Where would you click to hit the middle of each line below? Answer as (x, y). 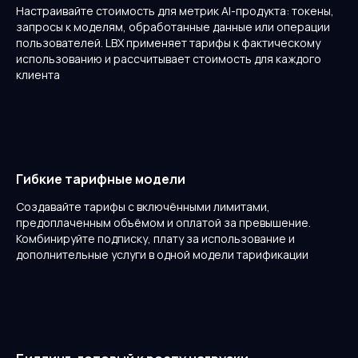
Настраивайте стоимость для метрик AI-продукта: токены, (175, 11)
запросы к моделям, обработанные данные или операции (173, 27)
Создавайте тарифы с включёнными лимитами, (143, 207)
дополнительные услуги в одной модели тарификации (162, 255)
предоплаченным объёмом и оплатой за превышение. (163, 223)
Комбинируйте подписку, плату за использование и (155, 239)
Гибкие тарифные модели (101, 179)
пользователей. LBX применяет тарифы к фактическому (168, 43)
